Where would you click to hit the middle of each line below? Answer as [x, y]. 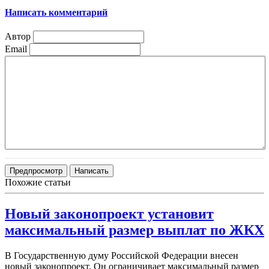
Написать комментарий [56, 13]
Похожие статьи [38, 183]
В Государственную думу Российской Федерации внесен [122, 256]
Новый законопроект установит [109, 214]
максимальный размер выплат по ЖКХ [134, 230]
